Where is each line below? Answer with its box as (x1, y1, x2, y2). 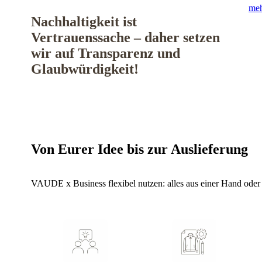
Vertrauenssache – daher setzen (31, 30, 220, 46)
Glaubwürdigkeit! (31, 61, 142, 77)
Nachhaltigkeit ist (31, 14, 137, 30)
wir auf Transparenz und (31, 46, 180, 61)
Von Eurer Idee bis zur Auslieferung (31, 142, 248, 157)
